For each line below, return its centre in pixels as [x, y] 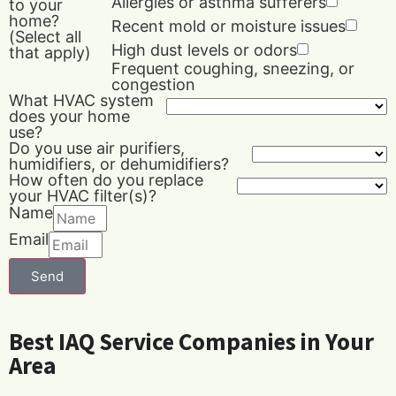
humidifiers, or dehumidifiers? [119, 164]
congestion [154, 85]
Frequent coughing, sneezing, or [233, 69]
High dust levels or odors [205, 50]
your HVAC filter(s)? [83, 196]
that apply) [50, 53]
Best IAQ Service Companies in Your [191, 342]
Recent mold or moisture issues [229, 27]
